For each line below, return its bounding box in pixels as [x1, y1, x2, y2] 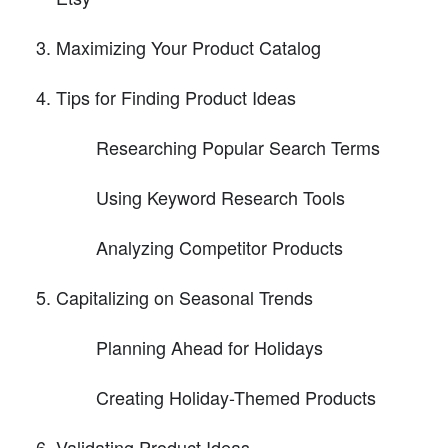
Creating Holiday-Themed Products [96, 384, 376, 411]
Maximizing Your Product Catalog [56, 34, 321, 61]
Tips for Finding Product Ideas [56, 84, 296, 111]
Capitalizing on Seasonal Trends [56, 284, 313, 311]
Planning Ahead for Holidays [96, 334, 323, 361]
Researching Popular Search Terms [96, 134, 380, 161]
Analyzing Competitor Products [96, 234, 343, 261]
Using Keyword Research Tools [96, 184, 345, 211]
